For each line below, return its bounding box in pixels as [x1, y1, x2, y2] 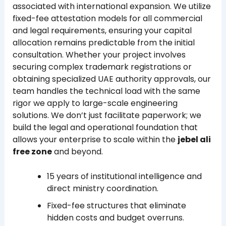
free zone [12, 145, 52, 157]
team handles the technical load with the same [12, 85, 200, 97]
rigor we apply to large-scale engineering [12, 97, 178, 109]
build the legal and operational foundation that [12, 121, 198, 133]
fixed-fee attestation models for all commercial [12, 12, 202, 24]
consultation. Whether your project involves [12, 48, 186, 61]
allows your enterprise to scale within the [12, 133, 178, 145]
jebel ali [177, 133, 211, 145]
